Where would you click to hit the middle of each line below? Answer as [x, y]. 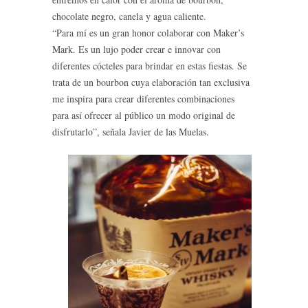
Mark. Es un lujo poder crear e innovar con [136, 49]
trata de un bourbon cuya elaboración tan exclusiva [151, 82]
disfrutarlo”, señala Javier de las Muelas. [131, 132]
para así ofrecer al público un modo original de [144, 115]
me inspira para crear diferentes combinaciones [143, 99]
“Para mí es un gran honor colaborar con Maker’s [148, 33]
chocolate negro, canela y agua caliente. [129, 16]
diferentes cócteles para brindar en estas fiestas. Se [150, 66]
